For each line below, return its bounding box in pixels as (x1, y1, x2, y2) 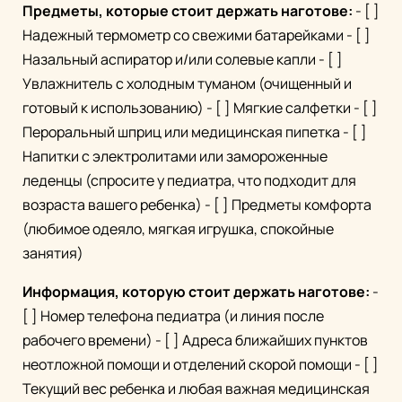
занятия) (22, 243, 83, 264)
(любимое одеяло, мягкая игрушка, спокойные (22, 219, 334, 240)
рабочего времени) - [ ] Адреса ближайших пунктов (22, 330, 368, 351)
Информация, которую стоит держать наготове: (22, 282, 370, 302)
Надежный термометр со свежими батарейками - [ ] (22, 25, 371, 46)
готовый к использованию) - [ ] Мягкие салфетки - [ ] (22, 98, 378, 118)
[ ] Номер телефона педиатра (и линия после (22, 306, 324, 327)
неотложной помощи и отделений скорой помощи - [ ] (22, 354, 379, 375)
